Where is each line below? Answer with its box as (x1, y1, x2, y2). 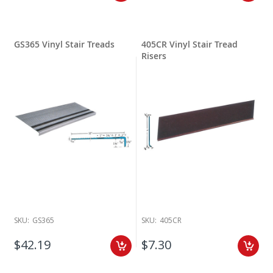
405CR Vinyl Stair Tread (141, 38, 238, 51)
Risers (141, 50, 166, 62)
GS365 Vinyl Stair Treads (14, 38, 115, 51)
